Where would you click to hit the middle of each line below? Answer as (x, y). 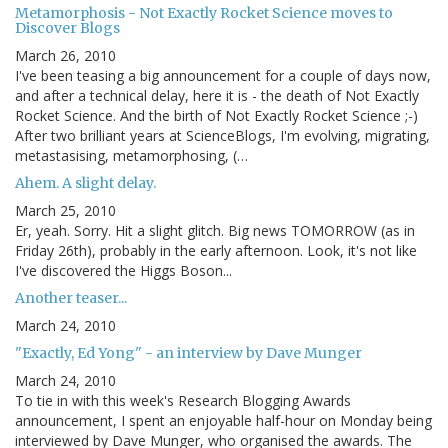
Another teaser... (71, 298)
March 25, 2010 (65, 211)
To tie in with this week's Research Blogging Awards (183, 401)
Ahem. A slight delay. (85, 183)
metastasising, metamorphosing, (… (131, 156)
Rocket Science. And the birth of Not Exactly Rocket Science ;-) (216, 116)
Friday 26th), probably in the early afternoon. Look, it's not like (216, 251)
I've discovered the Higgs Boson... (123, 271)
